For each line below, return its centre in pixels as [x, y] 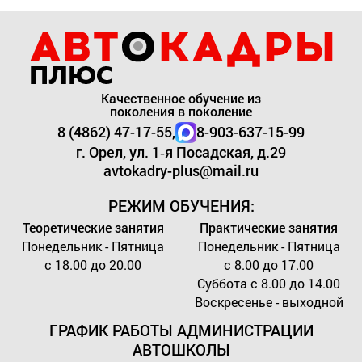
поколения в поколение [181, 111]
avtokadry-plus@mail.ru [181, 170]
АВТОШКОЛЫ [181, 349]
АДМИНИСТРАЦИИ [243, 330]
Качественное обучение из [181, 98]
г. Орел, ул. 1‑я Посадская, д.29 [181, 152]
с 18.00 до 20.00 [93, 264]
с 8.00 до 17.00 [269, 264]
